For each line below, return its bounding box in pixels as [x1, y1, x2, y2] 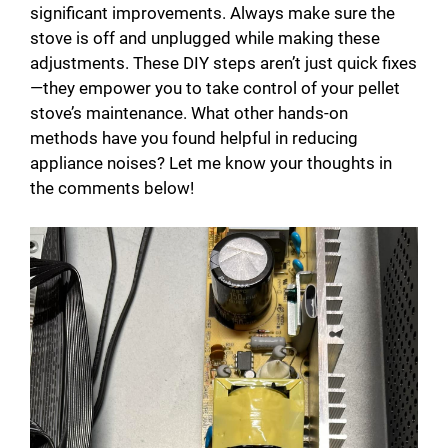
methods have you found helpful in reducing [30, 128, 358, 149]
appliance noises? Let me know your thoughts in [30, 153, 392, 174]
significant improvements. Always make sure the [30, 3, 395, 24]
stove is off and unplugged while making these [30, 28, 380, 49]
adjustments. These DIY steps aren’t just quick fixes [30, 53, 417, 74]
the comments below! [30, 178, 194, 199]
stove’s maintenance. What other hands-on [30, 103, 348, 124]
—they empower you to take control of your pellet [30, 78, 400, 99]
